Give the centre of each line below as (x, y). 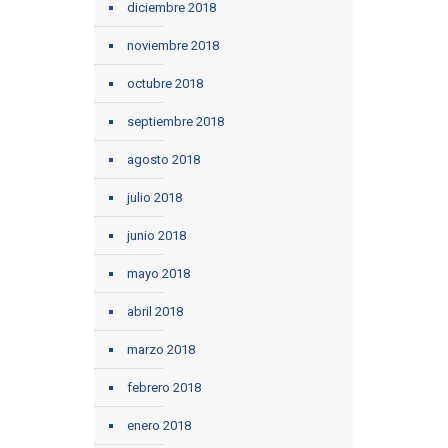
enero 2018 (159, 426)
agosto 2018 (163, 160)
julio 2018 (154, 198)
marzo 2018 (161, 350)
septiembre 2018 (175, 122)
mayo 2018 (158, 274)
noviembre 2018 (173, 46)
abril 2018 (155, 312)
